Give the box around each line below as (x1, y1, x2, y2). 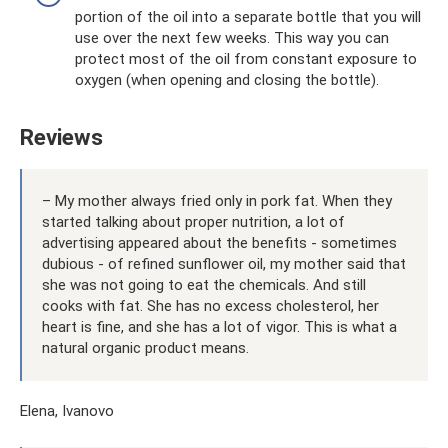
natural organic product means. (42, 338, 249, 357)
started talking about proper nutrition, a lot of (42, 212, 345, 231)
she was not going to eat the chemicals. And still (42, 275, 366, 294)
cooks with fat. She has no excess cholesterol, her (42, 296, 379, 315)
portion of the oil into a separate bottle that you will (75, 7, 421, 26)
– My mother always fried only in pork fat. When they (42, 191, 392, 210)
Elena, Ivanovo (20, 401, 114, 420)
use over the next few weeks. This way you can (75, 28, 389, 47)
